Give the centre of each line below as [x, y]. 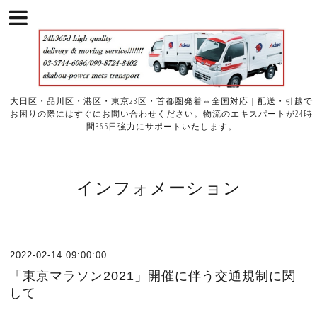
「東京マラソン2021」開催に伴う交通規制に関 [153, 276]
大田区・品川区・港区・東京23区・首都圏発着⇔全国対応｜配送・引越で [162, 101]
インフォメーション [158, 188]
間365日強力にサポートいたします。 [161, 127]
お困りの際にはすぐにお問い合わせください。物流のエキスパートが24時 [162, 114]
